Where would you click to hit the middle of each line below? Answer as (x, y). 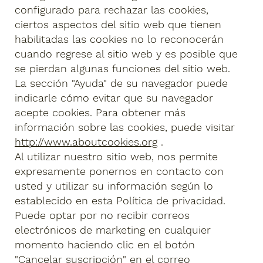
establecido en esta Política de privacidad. (120, 201)
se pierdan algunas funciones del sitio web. (123, 69)
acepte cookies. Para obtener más (100, 113)
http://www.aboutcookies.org (86, 142)
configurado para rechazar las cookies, (112, 10)
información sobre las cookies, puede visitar (125, 127)
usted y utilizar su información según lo (114, 186)
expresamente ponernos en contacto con (119, 171)
